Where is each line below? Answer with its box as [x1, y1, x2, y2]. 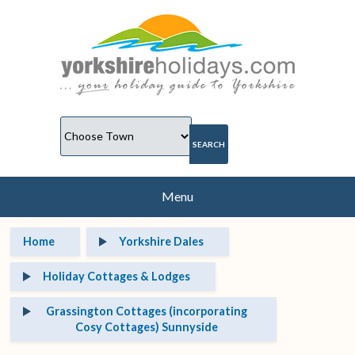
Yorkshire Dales [118, 234, 204, 248]
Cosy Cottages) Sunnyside [75, 319, 219, 334]
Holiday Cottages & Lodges [42, 269, 190, 283]
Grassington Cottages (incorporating [46, 303, 248, 318]
